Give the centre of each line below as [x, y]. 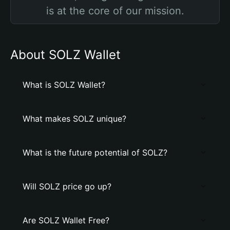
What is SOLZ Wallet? [64, 85]
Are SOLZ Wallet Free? [66, 220]
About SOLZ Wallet [65, 55]
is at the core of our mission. [115, 11]
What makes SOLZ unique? [74, 119]
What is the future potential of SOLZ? [95, 152]
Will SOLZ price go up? [67, 186]
